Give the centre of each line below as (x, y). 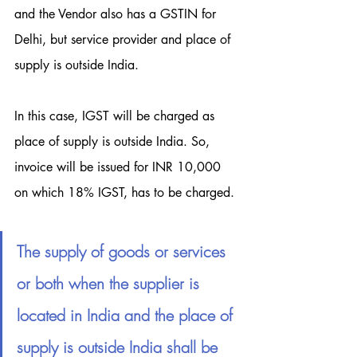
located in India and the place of (127, 315)
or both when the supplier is (110, 283)
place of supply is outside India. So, (114, 141)
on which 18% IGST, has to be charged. (124, 192)
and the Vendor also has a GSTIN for (117, 14)
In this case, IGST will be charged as (116, 116)
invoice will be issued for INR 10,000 (120, 167)
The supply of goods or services (124, 251)
